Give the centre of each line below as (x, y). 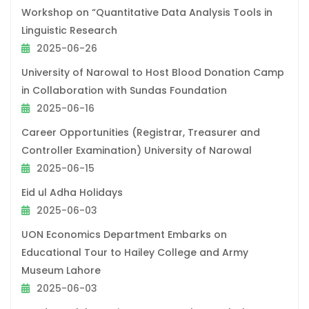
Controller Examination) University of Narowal (137, 150)
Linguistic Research (69, 30)
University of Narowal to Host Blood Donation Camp (153, 72)
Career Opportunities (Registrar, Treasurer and (141, 132)
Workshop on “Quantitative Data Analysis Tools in (147, 12)
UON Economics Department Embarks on (124, 234)
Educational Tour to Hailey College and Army (135, 252)
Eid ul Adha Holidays (72, 192)
